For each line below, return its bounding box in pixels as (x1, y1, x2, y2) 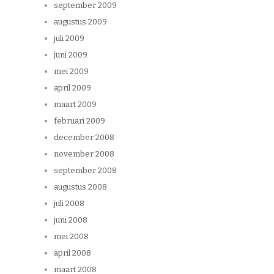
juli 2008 (54, 199, 84, 209)
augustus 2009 (54, 17, 107, 27)
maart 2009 (54, 100, 97, 109)
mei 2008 (54, 232, 89, 242)
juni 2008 (54, 215, 87, 225)
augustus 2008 (54, 182, 107, 192)
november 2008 (54, 149, 114, 159)
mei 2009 (54, 67, 89, 76)
